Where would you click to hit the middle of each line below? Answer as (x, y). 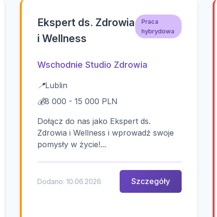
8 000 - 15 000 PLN (81, 101)
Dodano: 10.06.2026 (70, 181)
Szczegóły (150, 181)
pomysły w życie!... (72, 144)
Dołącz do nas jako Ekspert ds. (94, 121)
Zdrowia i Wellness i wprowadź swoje (106, 132)
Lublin (56, 85)
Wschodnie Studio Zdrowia (93, 64)
